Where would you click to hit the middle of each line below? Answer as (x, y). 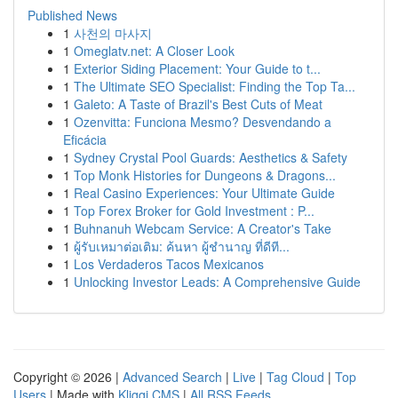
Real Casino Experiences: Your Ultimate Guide (204, 193)
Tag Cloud (295, 377)
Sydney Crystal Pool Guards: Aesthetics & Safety (211, 157)
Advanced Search (172, 377)
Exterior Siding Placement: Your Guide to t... (197, 68)
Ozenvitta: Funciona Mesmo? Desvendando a (203, 122)
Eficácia (85, 139)
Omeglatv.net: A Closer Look (154, 51)
